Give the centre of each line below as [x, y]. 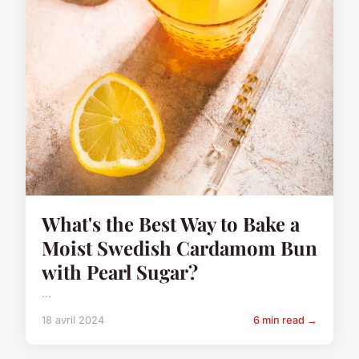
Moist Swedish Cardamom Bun [179, 248]
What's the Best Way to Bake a [171, 224]
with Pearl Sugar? [120, 272]
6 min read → [285, 321]
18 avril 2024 [73, 321]
